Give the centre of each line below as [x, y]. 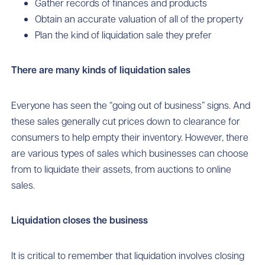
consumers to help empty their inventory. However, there [130, 137]
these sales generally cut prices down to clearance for [126, 121]
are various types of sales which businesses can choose [130, 153]
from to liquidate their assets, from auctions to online [122, 169]
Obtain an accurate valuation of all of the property [139, 19]
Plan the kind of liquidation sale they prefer [124, 35]
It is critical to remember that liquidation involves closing [128, 256]
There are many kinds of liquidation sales [101, 70]
